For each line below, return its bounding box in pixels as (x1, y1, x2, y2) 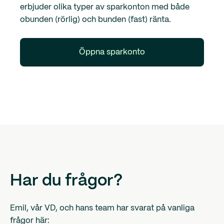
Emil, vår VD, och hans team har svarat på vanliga (10, 204, 194, 212)
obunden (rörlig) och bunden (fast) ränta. (20, 16, 171, 24)
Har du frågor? (10, 173, 122, 189)
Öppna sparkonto (79, 48, 145, 56)
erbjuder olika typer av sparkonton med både (20, 3, 189, 11)
